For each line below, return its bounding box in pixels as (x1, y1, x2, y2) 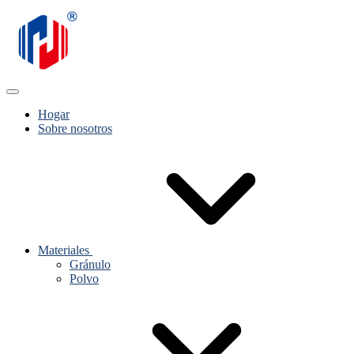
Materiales (38, 243, 92, 257)
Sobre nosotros (38, 122, 112, 135)
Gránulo (70, 258, 111, 271)
